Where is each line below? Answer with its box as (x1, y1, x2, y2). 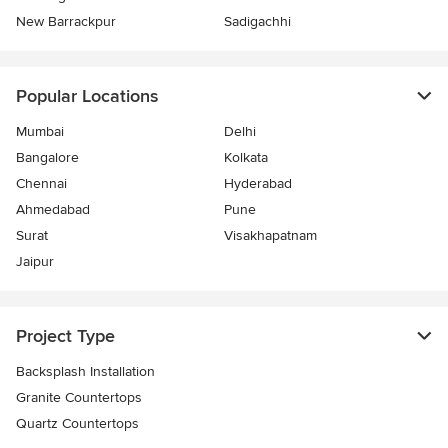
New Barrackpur (16, 13, 116, 31)
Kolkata (224, 149, 268, 167)
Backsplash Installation (16, 363, 155, 381)
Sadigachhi (224, 13, 291, 31)
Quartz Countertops (16, 415, 139, 433)
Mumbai (16, 123, 64, 141)
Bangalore (16, 149, 79, 167)
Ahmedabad (16, 201, 90, 219)
